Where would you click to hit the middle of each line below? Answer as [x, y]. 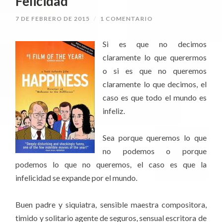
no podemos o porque [155, 151]
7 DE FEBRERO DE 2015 [53, 18]
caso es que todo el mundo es [155, 98]
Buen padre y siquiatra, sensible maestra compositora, [111, 205]
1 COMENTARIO [127, 18]
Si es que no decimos [155, 44]
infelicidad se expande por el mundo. [77, 178]
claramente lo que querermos [155, 57]
